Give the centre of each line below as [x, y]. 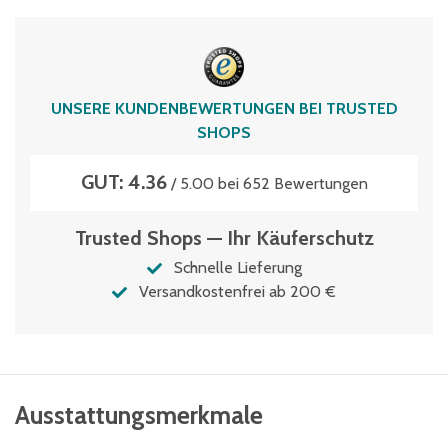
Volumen [62, 28]
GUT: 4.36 [123, 182]
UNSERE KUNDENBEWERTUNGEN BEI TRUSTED [224, 108]
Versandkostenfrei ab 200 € [237, 291]
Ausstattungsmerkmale [139, 415]
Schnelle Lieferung [237, 267]
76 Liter [56, 52]
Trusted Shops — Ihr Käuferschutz [224, 238]
